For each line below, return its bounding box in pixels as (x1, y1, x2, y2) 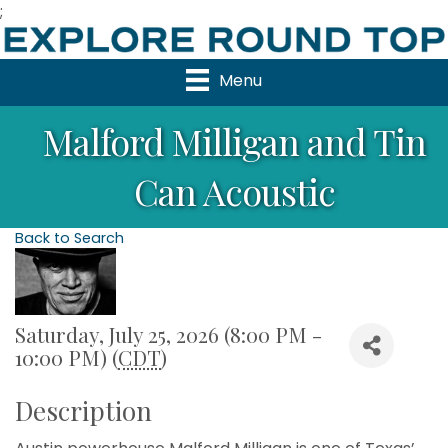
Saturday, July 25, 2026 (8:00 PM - (15, 320, 322, 349)
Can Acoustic (133, 167, 335, 216)
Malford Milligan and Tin (42, 117, 426, 166)
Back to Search (15, 228, 124, 249)
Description (15, 393, 152, 429)
